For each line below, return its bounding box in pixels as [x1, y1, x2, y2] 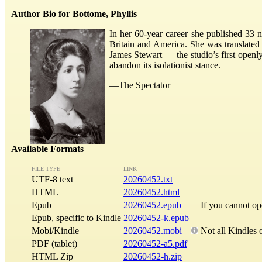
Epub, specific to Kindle [32, 212, 121, 223]
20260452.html [123, 187, 180, 197]
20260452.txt [123, 174, 173, 184]
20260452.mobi [123, 225, 182, 236]
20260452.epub [123, 199, 181, 210]
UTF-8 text [32, 174, 80, 184]
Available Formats [11, 143, 84, 154]
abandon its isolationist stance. [109, 60, 220, 70]
